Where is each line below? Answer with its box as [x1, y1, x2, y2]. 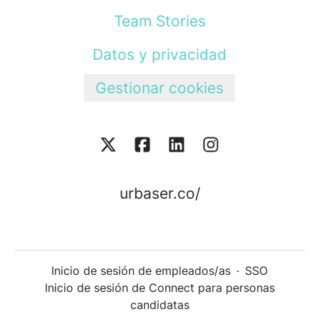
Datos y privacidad [93, 46, 226, 63]
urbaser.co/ [119, 184, 200, 203]
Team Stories [113, 12, 206, 30]
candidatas [130, 298, 189, 313]
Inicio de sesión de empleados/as [51, 263, 231, 278]
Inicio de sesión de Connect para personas [44, 281, 275, 296]
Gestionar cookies [95, 79, 224, 97]
